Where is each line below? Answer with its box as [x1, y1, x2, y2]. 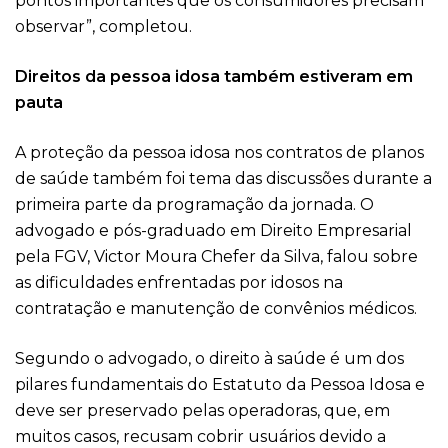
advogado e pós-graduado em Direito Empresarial [15, 221, 412, 240]
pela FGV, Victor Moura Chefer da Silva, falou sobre [15, 247, 418, 266]
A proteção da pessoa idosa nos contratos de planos [15, 143, 424, 162]
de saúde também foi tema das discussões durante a [15, 169, 432, 188]
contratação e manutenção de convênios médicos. [15, 299, 417, 318]
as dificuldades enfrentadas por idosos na [15, 273, 343, 292]
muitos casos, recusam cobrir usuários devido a [15, 427, 386, 446]
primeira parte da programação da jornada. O [15, 195, 374, 214]
